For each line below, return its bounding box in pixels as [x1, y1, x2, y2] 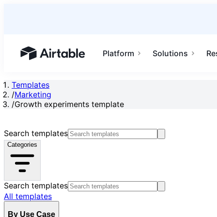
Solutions [153, 48, 188, 58]
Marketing [15, 90, 51, 99]
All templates [4, 191, 52, 201]
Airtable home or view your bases [19, 53, 143, 63]
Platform [103, 48, 135, 58]
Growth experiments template [15, 99, 124, 109]
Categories [7, 141, 37, 148]
